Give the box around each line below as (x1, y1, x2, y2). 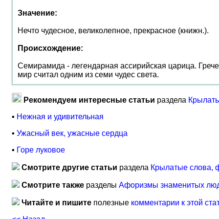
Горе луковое (17, 146, 65, 154)
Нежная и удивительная (17, 112, 104, 121)
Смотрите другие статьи (22, 163, 117, 172)
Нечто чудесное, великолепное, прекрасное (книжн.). (18, 26, 209, 35)
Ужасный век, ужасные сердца (17, 129, 128, 137)
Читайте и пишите (22, 198, 91, 207)
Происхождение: (18, 44, 83, 52)
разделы (84, 181, 119, 189)
